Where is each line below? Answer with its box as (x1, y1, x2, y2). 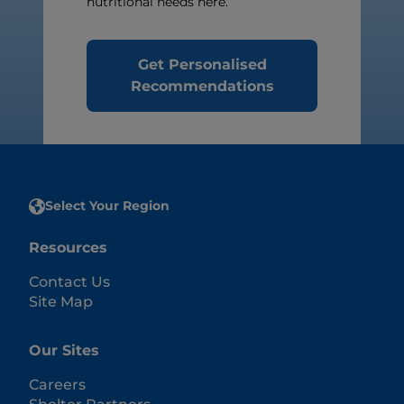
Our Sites (29, 342, 99, 360)
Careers (29, 376, 86, 394)
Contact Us (29, 273, 110, 291)
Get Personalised (137, 56, 267, 74)
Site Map (29, 293, 93, 311)
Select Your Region (45, 197, 170, 215)
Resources (29, 239, 107, 257)
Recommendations (130, 78, 274, 96)
